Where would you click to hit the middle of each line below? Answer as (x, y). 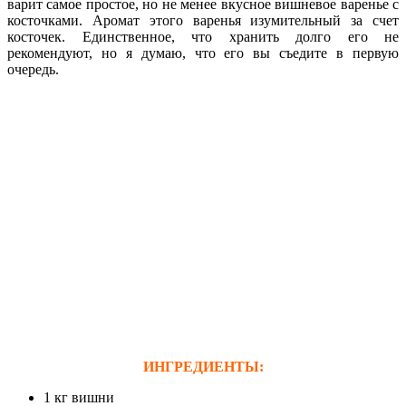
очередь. (33, 69)
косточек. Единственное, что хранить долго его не (203, 36)
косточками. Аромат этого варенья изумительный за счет (203, 20)
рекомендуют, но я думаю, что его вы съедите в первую (203, 53)
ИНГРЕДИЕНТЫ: (203, 366)
